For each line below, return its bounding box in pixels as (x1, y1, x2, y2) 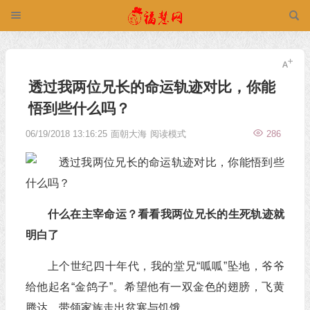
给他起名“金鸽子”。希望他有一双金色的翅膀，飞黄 (25, 281, 284, 293)
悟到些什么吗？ (28, 100, 130, 116)
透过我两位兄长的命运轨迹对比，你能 (28, 79, 275, 95)
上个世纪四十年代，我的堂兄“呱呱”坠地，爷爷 (47, 260, 284, 272)
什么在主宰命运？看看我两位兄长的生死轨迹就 (47, 208, 284, 220)
